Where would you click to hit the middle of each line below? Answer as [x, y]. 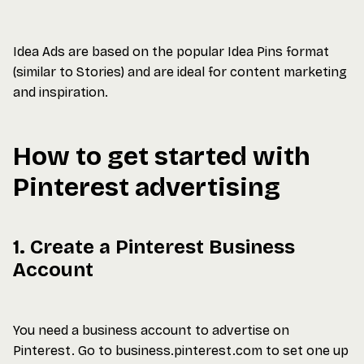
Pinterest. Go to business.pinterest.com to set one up [181, 351]
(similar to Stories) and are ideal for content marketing [180, 72]
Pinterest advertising [147, 187]
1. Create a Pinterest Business [154, 247]
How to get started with [162, 156]
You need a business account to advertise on [151, 330]
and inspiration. [61, 92]
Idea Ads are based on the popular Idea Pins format [171, 52]
